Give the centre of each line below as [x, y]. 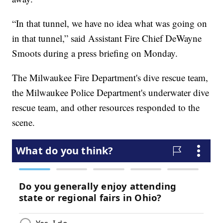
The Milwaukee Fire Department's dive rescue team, [110, 78]
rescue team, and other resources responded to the [106, 108]
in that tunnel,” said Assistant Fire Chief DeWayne [107, 38]
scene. [24, 122]
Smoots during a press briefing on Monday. [95, 53]
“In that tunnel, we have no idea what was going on [110, 23]
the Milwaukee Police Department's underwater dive [111, 93]
